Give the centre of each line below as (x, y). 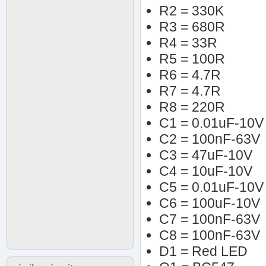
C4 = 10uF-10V (206, 171)
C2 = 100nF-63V (210, 139)
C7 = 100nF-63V (210, 219)
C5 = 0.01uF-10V (211, 187)
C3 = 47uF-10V (206, 155)
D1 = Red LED (203, 251)
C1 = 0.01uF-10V (211, 123)
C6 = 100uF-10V (210, 203)
